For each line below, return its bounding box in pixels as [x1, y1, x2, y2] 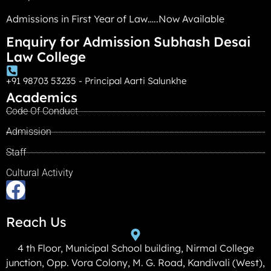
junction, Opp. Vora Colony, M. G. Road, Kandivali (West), [6, 256, 265, 269]
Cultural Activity [6, 167, 73, 179]
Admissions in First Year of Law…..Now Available [6, 12, 224, 25]
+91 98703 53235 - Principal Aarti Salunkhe [6, 75, 186, 87]
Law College [6, 48, 86, 66]
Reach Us [6, 214, 67, 231]
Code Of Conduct [6, 105, 78, 117]
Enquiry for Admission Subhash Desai [6, 33, 250, 51]
